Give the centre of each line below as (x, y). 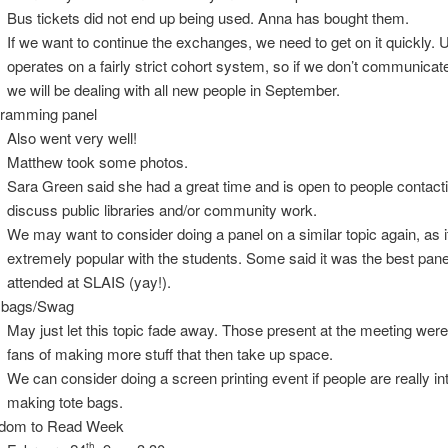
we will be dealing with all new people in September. (173, 89)
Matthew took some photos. (97, 161)
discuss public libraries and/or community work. (161, 209)
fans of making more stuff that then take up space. (169, 353)
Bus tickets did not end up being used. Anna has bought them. (207, 17)
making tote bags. (64, 401)
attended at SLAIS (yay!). (88, 281)
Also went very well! (71, 137)
